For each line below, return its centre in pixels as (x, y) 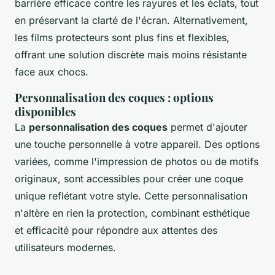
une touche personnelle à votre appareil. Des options (137, 145)
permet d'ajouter (207, 127)
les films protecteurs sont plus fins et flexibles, (122, 38)
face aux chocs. (52, 72)
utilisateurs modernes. (65, 248)
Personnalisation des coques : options (114, 98)
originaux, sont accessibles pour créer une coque (129, 179)
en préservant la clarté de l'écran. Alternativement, (131, 21)
